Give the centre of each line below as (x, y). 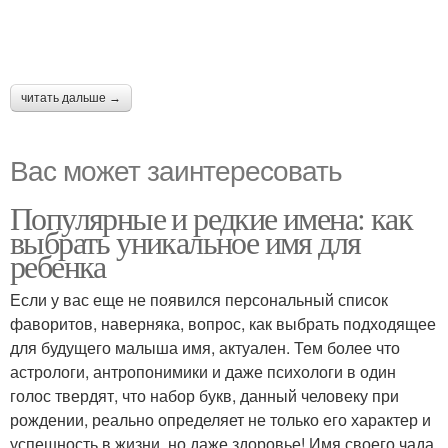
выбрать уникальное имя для (185, 242)
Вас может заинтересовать (176, 169)
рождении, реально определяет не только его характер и (220, 420)
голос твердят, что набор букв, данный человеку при (204, 396)
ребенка (58, 266)
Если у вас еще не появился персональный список (199, 300)
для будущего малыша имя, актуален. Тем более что (205, 348)
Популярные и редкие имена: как (211, 218)
